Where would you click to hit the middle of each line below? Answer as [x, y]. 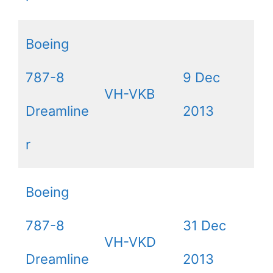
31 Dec [204, 226]
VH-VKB [129, 94]
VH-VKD [130, 242]
